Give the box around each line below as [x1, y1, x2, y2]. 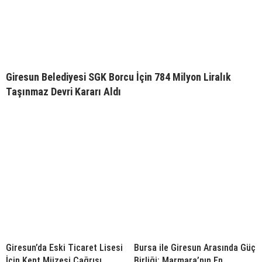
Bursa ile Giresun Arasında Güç [134, 242, 256, 254]
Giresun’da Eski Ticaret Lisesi [6, 242, 123, 254]
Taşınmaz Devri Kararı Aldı [6, 85, 121, 98]
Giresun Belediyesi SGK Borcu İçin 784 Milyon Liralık [6, 71, 231, 84]
